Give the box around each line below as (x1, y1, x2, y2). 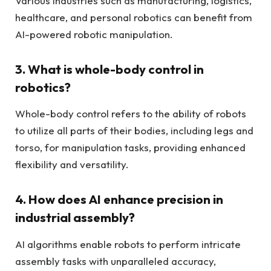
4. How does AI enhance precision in (15, 191, 223, 207)
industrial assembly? (15, 209, 135, 226)
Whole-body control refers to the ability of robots (15, 107, 246, 120)
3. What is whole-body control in (15, 60, 204, 77)
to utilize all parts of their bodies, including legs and (15, 124, 253, 137)
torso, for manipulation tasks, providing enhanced (15, 141, 246, 154)
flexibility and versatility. (15, 158, 129, 171)
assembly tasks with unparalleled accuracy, (15, 254, 216, 267)
